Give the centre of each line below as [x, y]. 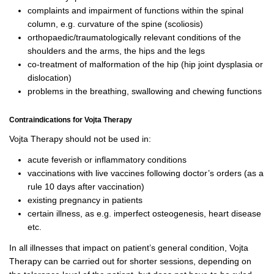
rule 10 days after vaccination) [87, 186]
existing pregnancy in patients [86, 200]
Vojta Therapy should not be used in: [80, 139]
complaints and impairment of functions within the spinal [135, 10]
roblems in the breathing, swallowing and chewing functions [147, 91]
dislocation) [51, 77]
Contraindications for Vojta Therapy [71, 120]
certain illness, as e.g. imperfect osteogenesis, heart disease [144, 213]
